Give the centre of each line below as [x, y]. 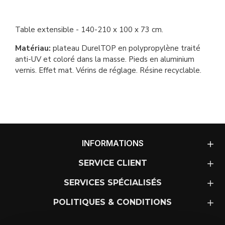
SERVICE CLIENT [113, 163]
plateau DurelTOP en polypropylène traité [126, 48]
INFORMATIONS [113, 143]
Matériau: [33, 48]
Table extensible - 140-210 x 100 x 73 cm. [89, 30]
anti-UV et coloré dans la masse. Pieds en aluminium [105, 60]
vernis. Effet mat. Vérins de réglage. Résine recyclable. [108, 71]
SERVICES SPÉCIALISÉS [113, 183]
